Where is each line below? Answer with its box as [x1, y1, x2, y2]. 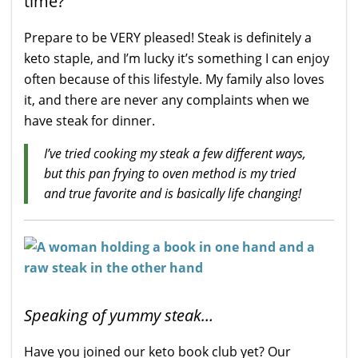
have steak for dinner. [24, 112, 155, 130]
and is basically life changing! [140, 185, 301, 203]
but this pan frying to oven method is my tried [44, 165, 296, 183]
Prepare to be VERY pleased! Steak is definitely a [24, 29, 312, 47]
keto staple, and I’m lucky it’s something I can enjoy [24, 50, 329, 68]
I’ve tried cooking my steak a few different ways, [44, 145, 306, 163]
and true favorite [44, 185, 140, 203]
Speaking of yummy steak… [24, 304, 213, 327]
